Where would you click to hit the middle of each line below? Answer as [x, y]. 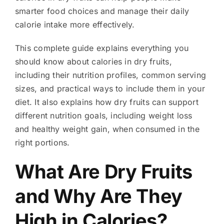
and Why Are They [98, 196]
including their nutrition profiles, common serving [110, 75]
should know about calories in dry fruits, [93, 61]
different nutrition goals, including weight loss [103, 115]
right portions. [42, 142]
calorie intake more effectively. [75, 24]
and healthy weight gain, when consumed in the [107, 129]
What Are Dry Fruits [103, 171]
